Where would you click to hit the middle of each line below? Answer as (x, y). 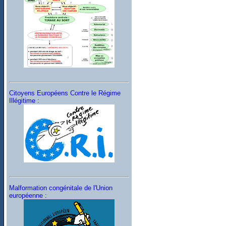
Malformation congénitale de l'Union (61, 188)
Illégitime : (24, 100)
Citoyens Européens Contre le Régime (65, 93)
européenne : (28, 195)
